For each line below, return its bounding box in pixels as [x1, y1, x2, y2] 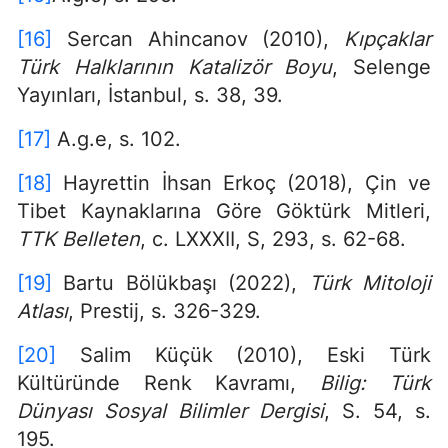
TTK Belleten [17, 226, 140, 251]
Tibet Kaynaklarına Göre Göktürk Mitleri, [17, 198, 431, 223]
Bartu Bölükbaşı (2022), [52, 270, 309, 295]
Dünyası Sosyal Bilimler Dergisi [17, 398, 324, 423]
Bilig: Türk [319, 370, 431, 395]
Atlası [17, 298, 68, 323]
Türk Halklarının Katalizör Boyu [17, 54, 333, 79]
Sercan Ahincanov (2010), [52, 26, 344, 51]
